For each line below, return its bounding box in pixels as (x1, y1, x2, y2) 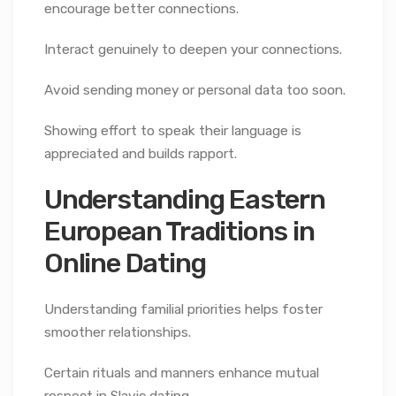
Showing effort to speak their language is (44, 123, 301, 140)
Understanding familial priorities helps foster (44, 301, 323, 317)
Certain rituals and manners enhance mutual (44, 364, 319, 381)
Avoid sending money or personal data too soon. (44, 82, 346, 99)
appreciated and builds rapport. (44, 146, 237, 163)
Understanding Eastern (44, 182, 325, 216)
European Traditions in (44, 214, 315, 247)
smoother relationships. (44, 324, 191, 340)
